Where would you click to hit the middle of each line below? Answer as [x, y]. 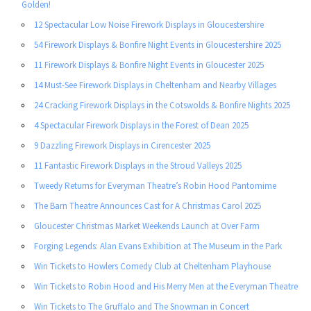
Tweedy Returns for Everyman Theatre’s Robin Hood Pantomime [155, 186]
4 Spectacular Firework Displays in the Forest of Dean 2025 [141, 126]
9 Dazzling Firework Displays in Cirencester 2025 [122, 146]
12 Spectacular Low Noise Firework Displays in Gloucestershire [149, 25]
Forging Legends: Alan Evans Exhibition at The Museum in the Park [158, 246]
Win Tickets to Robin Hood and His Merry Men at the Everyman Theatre [166, 287]
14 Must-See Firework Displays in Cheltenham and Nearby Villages [155, 85]
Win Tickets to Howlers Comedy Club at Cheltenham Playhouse [152, 267]
